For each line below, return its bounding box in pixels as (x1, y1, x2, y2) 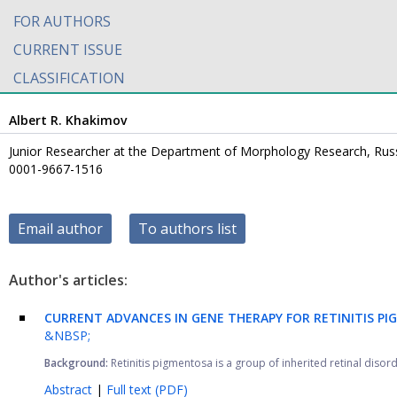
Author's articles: (9, 270, 128, 290)
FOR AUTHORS (13, 12, 111, 31)
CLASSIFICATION (13, 68, 125, 88)
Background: (44, 355, 108, 370)
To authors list (138, 219, 237, 238)
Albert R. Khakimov (9, 112, 127, 128)
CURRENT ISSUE (13, 40, 122, 59)
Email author (18, 219, 103, 238)
